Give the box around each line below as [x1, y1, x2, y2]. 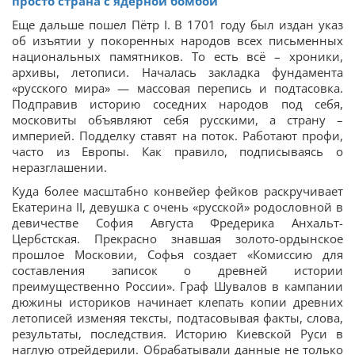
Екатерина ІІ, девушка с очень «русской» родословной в [12, 199, 343, 216]
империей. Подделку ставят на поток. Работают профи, [12, 128, 343, 144]
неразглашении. [12, 159, 107, 176]
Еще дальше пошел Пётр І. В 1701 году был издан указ [12, 17, 343, 33]
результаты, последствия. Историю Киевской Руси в [12, 326, 343, 342]
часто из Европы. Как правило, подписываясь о [12, 143, 343, 160]
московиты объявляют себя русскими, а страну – [12, 112, 343, 128]
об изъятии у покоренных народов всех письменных [12, 32, 343, 49]
